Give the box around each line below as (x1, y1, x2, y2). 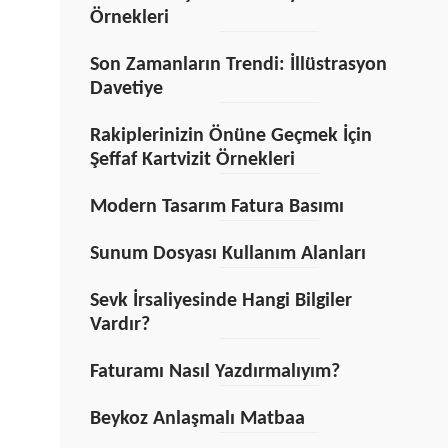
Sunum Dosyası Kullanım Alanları (89, 244, 366, 264)
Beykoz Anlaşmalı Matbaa (89, 409, 305, 429)
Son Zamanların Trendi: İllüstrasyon (89, 55, 387, 75)
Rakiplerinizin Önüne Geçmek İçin (89, 126, 372, 146)
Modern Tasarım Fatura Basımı (89, 197, 344, 217)
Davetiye (89, 79, 163, 99)
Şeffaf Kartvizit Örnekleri (89, 150, 295, 170)
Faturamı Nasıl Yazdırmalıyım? (89, 362, 340, 382)
